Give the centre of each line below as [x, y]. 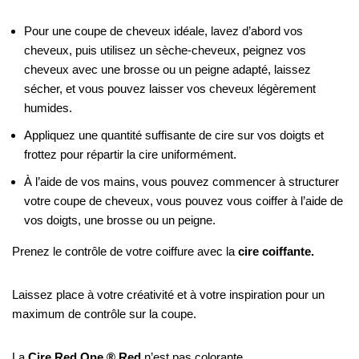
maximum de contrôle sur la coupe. [104, 314]
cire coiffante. [276, 251]
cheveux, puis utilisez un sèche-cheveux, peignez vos [165, 50]
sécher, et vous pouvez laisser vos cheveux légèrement [170, 89]
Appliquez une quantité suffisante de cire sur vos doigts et [174, 135]
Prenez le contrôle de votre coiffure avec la [125, 251]
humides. [48, 108]
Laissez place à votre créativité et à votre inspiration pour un [168, 294]
